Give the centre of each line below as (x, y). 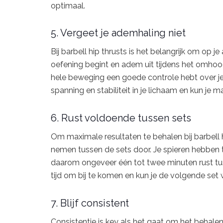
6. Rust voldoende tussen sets (121, 118)
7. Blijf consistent (90, 203)
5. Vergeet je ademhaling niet (118, 33)
